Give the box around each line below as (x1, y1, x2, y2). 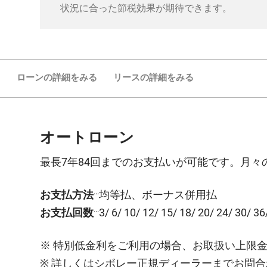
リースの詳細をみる (113, 72, 194, 83)
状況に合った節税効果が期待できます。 (60, 2, 232, 14)
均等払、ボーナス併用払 (99, 188, 218, 201)
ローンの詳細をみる (16, 72, 97, 83)
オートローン (40, 127, 135, 147)
